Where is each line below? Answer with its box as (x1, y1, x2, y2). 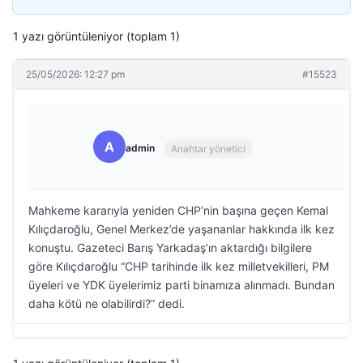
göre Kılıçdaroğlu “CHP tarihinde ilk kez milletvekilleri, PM (28, 259, 329, 273)
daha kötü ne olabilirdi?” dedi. (28, 297, 185, 310)
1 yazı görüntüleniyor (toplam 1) (13, 29, 180, 43)
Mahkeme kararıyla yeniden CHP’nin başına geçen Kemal (28, 203, 328, 217)
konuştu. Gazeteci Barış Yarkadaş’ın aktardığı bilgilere (28, 241, 312, 254)
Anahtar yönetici (171, 142, 246, 155)
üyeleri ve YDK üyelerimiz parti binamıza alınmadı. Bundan (28, 278, 335, 292)
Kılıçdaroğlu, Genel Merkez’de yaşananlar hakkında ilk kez (28, 222, 335, 236)
